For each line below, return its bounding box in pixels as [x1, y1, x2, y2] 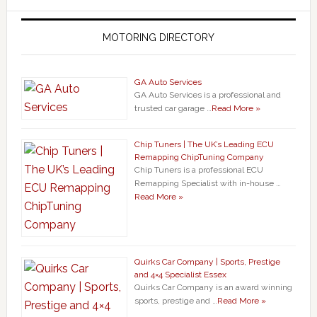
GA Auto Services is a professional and [134, 90, 281, 100]
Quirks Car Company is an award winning [134, 282, 292, 292]
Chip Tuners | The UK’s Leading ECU [134, 139, 274, 149]
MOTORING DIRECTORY [102, 32, 214, 43]
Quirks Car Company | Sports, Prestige [134, 257, 280, 267]
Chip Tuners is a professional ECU [134, 165, 263, 175]
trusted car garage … [134, 103, 212, 113]
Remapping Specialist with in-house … [134, 178, 281, 188]
